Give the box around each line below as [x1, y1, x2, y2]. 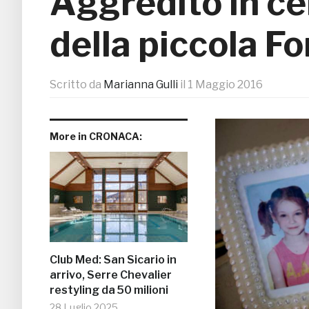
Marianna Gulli [103, 78, 178, 92]
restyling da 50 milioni [50, 283, 168, 297]
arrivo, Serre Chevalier [50, 268, 172, 282]
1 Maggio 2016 [188, 78, 263, 92]
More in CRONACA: [50, 130, 142, 143]
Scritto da [50, 78, 103, 92]
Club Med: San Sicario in [50, 253, 177, 267]
